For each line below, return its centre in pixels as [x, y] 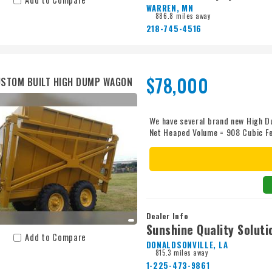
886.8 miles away [183, 16]
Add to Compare [56, 237]
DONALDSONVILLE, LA [187, 245]
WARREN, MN [170, 8]
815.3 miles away [182, 253]
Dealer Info [167, 216]
